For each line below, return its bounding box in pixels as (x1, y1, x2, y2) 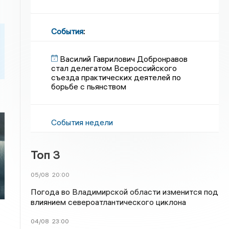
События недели (51, 117, 113, 127)
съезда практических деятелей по (51, 72, 181, 82)
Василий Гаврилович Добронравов (60, 54, 188, 64)
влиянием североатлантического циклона (31, 197, 187, 207)
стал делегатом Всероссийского (51, 63, 177, 73)
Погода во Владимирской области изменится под (31, 187, 219, 197)
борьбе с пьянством (51, 81, 127, 91)
